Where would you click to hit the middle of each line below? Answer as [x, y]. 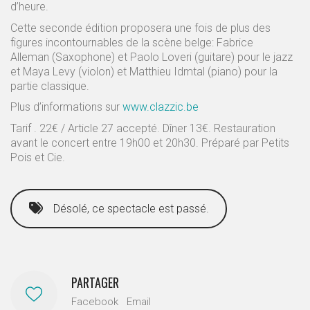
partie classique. [50, 86]
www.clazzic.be [161, 107]
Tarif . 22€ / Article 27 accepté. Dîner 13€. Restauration [143, 128]
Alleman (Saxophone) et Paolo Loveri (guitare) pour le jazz [152, 57]
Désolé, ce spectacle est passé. [131, 208]
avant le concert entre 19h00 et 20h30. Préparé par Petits [150, 143]
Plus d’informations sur [66, 107]
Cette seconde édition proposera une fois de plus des [140, 28]
